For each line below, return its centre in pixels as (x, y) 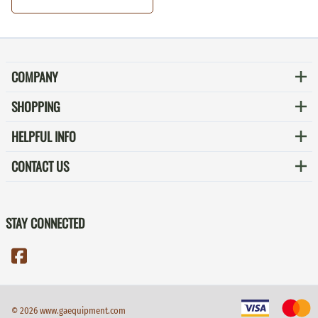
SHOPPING (36, 106)
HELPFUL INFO (44, 136)
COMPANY (35, 76)
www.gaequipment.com (83, 310)
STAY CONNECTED (45, 223)
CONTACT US (40, 166)
